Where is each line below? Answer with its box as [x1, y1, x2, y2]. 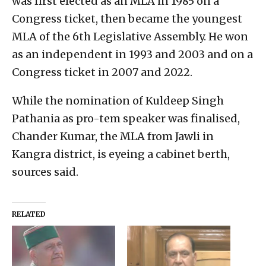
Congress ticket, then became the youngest [12, 12, 242, 26]
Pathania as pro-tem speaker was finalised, [12, 112, 240, 126]
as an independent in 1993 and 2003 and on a [12, 47, 253, 62]
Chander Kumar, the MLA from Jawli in [12, 129, 214, 144]
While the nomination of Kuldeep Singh [12, 94, 224, 108]
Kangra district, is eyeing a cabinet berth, [12, 147, 230, 161]
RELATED [12, 210, 46, 219]
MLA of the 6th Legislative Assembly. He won [12, 30, 248, 44]
